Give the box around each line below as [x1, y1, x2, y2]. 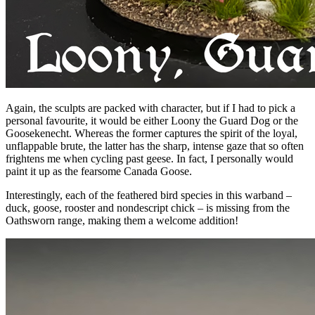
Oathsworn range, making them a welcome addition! [6, 214, 238, 226]
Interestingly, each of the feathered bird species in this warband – [6, 188, 292, 201]
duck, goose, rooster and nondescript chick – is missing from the [6, 201, 290, 214]
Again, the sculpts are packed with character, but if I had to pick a [6, 101, 295, 114]
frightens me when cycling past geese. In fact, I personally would [6, 152, 293, 165]
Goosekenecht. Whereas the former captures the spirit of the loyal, [6, 127, 297, 139]
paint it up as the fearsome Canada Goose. [6, 165, 192, 177]
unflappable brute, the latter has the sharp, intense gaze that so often [6, 139, 304, 152]
